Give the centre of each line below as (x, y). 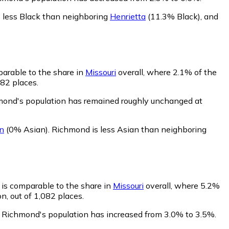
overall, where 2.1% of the (166, 72)
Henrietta (128, 16)
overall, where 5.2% (182, 186)
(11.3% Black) (173, 16)
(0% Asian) (26, 130)
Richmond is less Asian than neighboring (129, 130)
